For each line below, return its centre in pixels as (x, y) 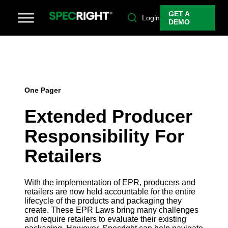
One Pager (42, 90)
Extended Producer (108, 117)
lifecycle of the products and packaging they (103, 201)
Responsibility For (104, 136)
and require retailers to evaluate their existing (105, 219)
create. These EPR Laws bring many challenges (111, 210)
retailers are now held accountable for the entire (110, 192)
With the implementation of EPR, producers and (110, 183)
